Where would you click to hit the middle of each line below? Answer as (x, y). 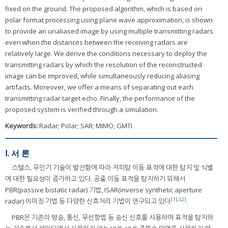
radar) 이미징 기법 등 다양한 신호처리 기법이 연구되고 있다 (88, 201)
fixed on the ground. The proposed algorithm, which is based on (104, 9)
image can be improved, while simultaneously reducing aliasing (102, 76)
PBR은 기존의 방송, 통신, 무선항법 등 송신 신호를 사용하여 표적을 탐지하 (112, 217)
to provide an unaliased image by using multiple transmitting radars (109, 31)
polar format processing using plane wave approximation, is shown (109, 20)
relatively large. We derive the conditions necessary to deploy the (106, 54)
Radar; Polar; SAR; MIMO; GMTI (86, 126)
